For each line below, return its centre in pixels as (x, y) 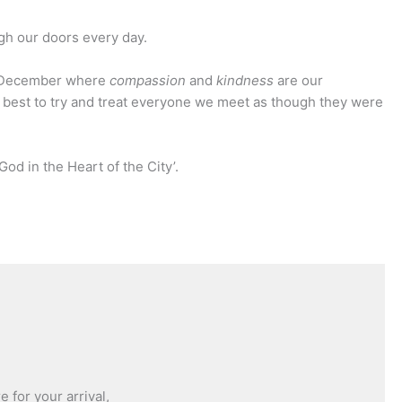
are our (300, 81)
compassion (149, 81)
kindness (246, 81)
